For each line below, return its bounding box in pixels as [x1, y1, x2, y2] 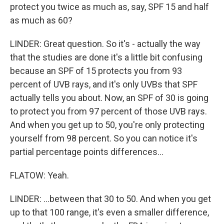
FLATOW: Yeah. [10, 170, 69, 180]
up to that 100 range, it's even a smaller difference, [10, 207, 209, 217]
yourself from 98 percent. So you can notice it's [10, 133, 197, 143]
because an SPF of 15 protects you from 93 [10, 65, 182, 76]
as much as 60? [10, 15, 72, 25]
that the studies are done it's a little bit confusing [10, 52, 202, 62]
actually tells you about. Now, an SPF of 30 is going [10, 92, 208, 103]
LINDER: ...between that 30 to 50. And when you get [10, 193, 211, 204]
